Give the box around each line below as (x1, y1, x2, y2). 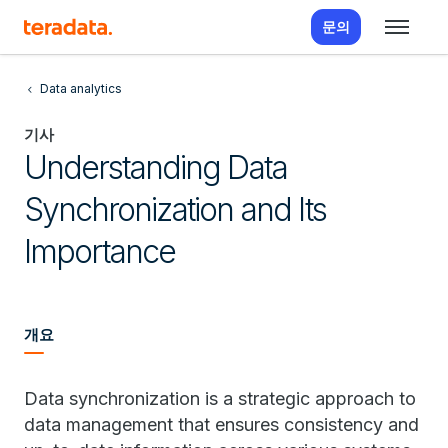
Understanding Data (24, 148, 287, 187)
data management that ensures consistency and (24, 414, 419, 435)
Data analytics (40, 81, 122, 96)
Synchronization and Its (24, 190, 326, 229)
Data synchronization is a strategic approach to (24, 388, 416, 409)
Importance (24, 232, 175, 271)
